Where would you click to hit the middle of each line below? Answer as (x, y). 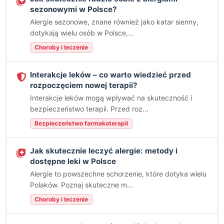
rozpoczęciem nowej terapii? (84, 85)
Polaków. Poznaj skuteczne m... (81, 185)
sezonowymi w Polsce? (73, 9)
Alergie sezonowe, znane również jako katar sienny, (114, 22)
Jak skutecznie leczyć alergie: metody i (104, 151)
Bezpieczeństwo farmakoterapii (81, 123)
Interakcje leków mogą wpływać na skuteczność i (111, 98)
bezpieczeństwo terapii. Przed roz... (89, 109)
